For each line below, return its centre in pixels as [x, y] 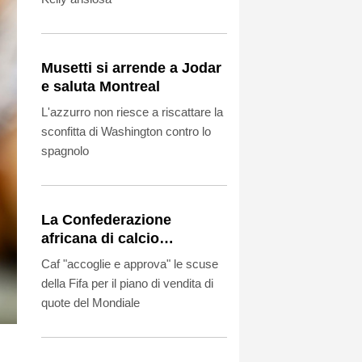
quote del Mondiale [90, 302]
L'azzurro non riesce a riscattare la [132, 112]
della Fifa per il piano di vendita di [127, 283]
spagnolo [65, 150]
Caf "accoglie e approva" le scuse [130, 263]
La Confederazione [106, 219]
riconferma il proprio [112, 257]
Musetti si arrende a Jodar [131, 67]
